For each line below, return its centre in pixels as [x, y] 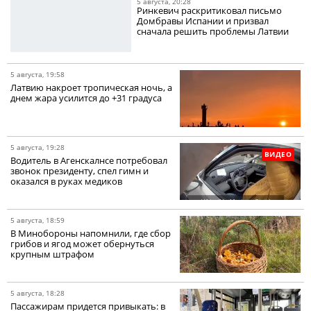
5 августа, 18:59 [37, 220]
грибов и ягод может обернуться [82, 243]
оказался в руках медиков [66, 181]
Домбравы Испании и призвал [203, 20]
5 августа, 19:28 [37, 147]
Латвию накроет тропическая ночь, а [91, 87]
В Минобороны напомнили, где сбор [91, 233]
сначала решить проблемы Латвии [213, 31]
